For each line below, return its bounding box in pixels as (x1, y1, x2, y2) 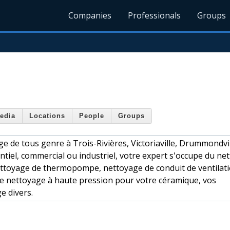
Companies (68, 10, 112, 21)
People (79, 112, 104, 120)
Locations (29, 112, 65, 120)
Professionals (128, 10, 181, 21)
